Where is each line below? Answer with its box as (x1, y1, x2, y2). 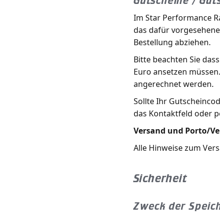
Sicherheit (134, 172, 187, 185)
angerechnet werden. (134, 79, 214, 89)
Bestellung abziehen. (134, 37, 211, 48)
